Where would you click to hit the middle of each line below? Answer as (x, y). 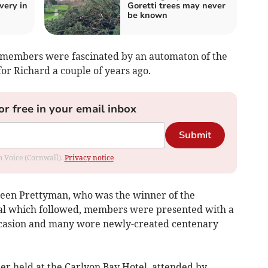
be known (147, 15)
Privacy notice (89, 157)
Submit (195, 135)
